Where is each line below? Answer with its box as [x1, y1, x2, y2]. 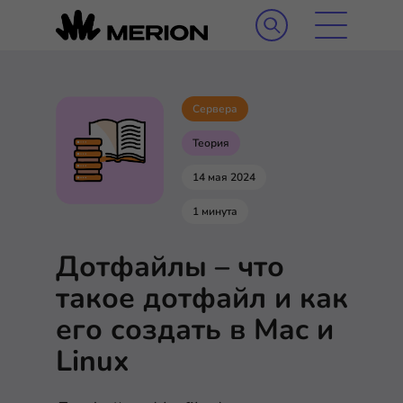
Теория [193, 136, 229, 150]
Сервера [193, 102, 237, 116]
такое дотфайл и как [56, 279, 348, 318]
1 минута [193, 204, 237, 219]
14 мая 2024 [193, 170, 255, 184]
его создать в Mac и [56, 310, 334, 349]
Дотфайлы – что [56, 247, 284, 286]
